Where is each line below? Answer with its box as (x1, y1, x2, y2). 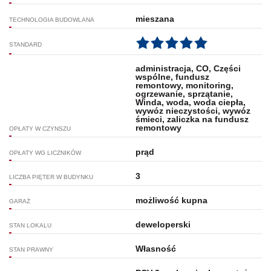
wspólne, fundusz (135, 71, 209, 82)
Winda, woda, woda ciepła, (135, 97, 246, 107)
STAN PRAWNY (9, 246, 53, 253)
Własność (135, 243, 176, 253)
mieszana (135, 13, 174, 24)
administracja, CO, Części (135, 63, 241, 73)
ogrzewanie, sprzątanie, (135, 88, 233, 99)
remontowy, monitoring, (135, 80, 233, 90)
